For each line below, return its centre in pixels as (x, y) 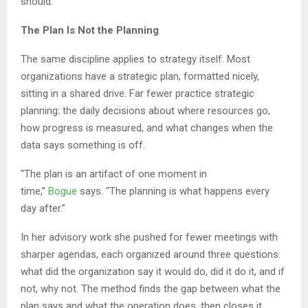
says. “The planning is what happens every (173, 191)
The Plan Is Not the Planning (90, 31)
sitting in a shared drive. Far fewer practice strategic (137, 94)
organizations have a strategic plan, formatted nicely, (140, 77)
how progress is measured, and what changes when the (147, 128)
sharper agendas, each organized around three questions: (151, 255)
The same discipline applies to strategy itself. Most (135, 59)
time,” (34, 191)
